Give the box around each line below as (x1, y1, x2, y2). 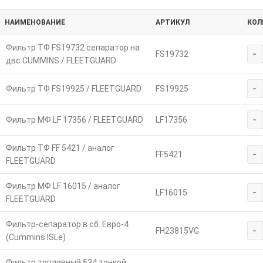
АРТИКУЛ (155, 18, 190, 27)
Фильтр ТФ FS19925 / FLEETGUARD (5, 84, 141, 94)
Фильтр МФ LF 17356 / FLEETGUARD (5, 115, 143, 125)
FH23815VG (155, 226, 199, 236)
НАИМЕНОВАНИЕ (4, 18, 65, 27)
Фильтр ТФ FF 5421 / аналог (5, 143, 114, 153)
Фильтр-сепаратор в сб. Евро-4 (5, 220, 129, 230)
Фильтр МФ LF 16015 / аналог (5, 181, 120, 191)
